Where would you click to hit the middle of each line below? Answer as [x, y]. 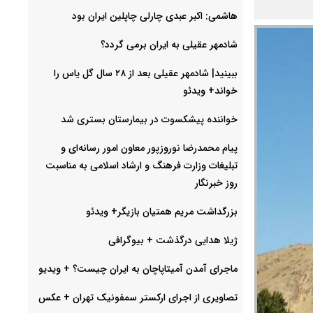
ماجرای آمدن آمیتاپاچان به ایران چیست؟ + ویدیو [138, 269]
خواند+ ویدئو [210, 90]
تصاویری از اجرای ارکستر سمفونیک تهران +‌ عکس [138, 297]
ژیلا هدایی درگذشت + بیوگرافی [173, 240]
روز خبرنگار [216, 183]
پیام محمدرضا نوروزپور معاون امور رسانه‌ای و [149, 148]
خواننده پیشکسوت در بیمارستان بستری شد [149, 119]
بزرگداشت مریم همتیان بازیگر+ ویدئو [162, 211]
